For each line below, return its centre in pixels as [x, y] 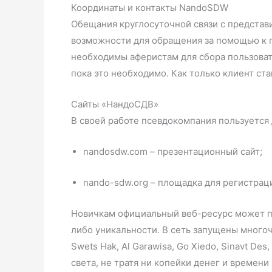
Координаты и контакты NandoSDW [150, 8]
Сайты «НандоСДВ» [115, 104]
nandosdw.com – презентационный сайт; [173, 151]
